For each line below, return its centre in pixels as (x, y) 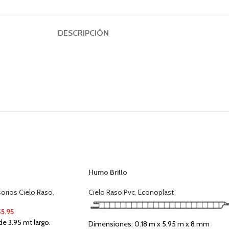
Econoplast (156, 192)
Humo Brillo (108, 172)
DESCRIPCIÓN (83, 33)
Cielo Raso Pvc (112, 192)
